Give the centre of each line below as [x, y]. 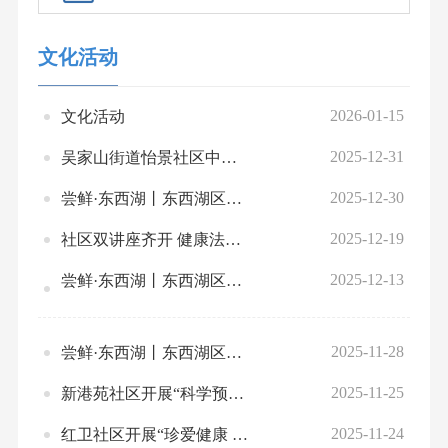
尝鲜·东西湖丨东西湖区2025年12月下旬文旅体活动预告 [233, 280]
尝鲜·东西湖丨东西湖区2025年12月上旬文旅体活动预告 [233, 352]
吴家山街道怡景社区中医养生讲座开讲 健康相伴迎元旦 [228, 157]
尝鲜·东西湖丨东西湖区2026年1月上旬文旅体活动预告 [233, 198]
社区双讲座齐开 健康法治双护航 [232, 239]
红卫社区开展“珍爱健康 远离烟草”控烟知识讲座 [239, 434]
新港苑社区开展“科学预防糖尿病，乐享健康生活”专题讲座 [235, 393]
